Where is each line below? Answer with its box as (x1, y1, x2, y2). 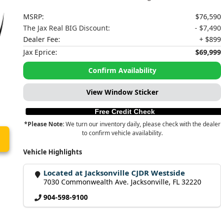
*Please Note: (24, 120, 64, 128)
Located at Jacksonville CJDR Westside (43, 168, 185, 178)
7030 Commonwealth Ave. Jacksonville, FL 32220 (43, 177, 202, 186)
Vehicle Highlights (23, 147, 82, 156)
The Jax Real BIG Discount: (23, 23, 110, 33)
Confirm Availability (88, 66, 156, 75)
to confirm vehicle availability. (81, 129, 163, 137)
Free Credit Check (94, 108, 155, 115)
